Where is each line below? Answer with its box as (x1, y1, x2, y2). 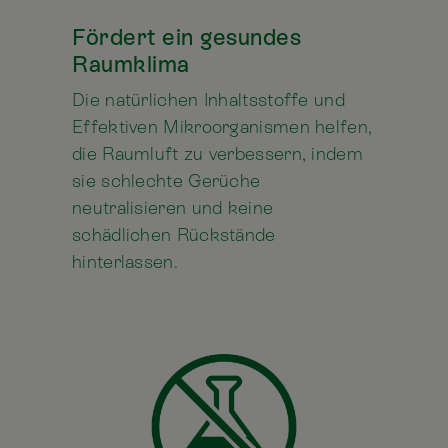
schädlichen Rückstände (72, 224, 276, 246)
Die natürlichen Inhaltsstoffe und (72, 89, 345, 111)
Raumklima (72, 51, 190, 78)
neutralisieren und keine (72, 197, 274, 219)
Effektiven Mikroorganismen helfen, (72, 116, 373, 138)
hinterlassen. (72, 251, 178, 273)
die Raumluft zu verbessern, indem (72, 143, 363, 165)
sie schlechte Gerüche (72, 170, 261, 192)
